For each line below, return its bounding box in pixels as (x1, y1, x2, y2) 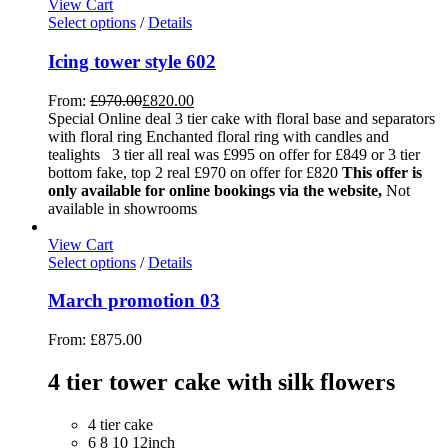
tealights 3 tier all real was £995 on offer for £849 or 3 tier (48, 145, 420, 163)
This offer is (342, 163, 422, 181)
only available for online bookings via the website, (48, 181, 386, 199)
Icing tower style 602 (48, 50, 216, 72)
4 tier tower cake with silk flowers (48, 368, 395, 395)
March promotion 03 (48, 290, 220, 312)
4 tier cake (88, 415, 153, 433)
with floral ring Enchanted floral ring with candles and (48, 127, 389, 145)
